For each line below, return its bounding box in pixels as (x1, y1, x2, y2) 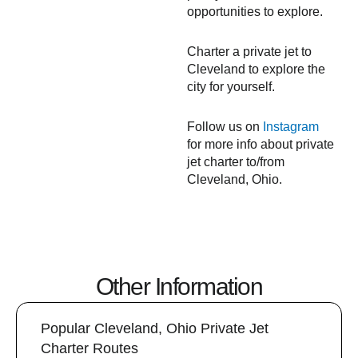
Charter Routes (41, 340, 138, 356)
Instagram (263, 120, 319, 133)
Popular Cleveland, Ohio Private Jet (41, 320, 268, 336)
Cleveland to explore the (187, 62, 325, 76)
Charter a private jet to (187, 45, 312, 58)
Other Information (95, 273, 263, 300)
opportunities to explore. (187, 5, 323, 18)
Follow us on (187, 120, 263, 133)
